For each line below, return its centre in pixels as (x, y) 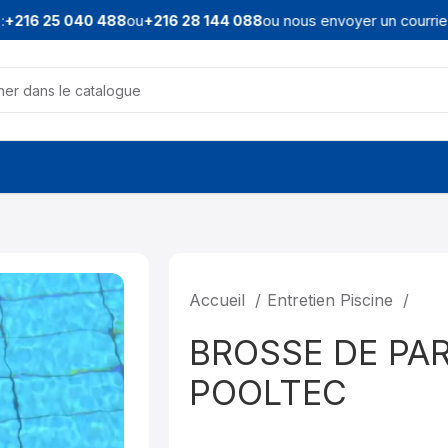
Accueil (220, 300)
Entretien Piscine (333, 300)
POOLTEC (268, 392)
